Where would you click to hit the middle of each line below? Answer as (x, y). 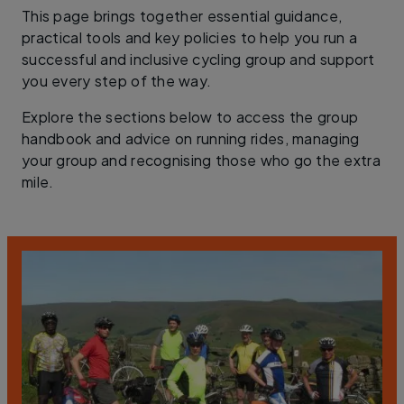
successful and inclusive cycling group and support (198, 59)
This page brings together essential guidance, (182, 16)
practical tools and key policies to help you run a (190, 37)
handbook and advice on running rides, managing (191, 138)
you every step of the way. (117, 81)
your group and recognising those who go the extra (202, 160)
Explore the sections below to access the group (190, 117)
